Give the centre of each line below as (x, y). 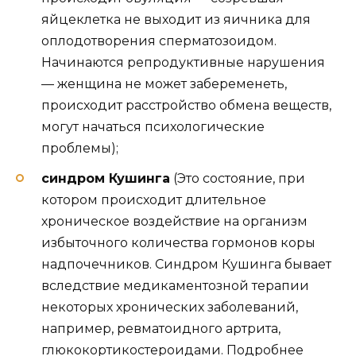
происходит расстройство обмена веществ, (186, 106)
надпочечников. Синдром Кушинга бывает (186, 265)
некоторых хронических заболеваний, (170, 308)
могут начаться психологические (153, 127)
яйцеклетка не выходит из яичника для (176, 20)
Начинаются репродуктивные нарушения (183, 63)
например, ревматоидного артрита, (161, 329)
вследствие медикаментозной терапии (175, 286)
